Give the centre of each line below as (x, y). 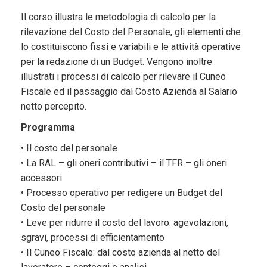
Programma (48, 128)
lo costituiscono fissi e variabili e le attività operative (131, 47)
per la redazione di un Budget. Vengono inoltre (116, 62)
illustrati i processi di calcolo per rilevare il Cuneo (123, 77)
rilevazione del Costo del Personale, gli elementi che (131, 32)
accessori (41, 178)
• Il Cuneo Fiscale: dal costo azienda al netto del (120, 253)
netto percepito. (53, 107)
